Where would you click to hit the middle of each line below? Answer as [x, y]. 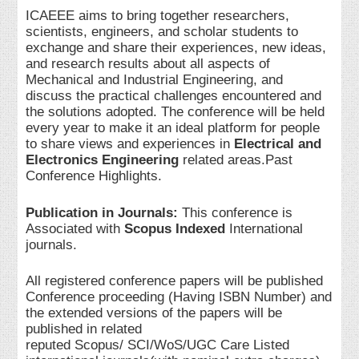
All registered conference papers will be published [175, 281]
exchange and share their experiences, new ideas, [176, 48]
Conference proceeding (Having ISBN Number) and [179, 297]
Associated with [73, 228]
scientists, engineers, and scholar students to [162, 32]
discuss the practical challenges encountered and [174, 96]
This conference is [236, 212]
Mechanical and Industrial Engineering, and [155, 80]
